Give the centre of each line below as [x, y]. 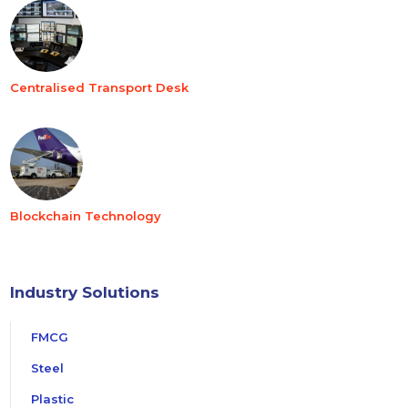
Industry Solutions [85, 292]
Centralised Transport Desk [100, 87]
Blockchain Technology [86, 215]
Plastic [52, 398]
